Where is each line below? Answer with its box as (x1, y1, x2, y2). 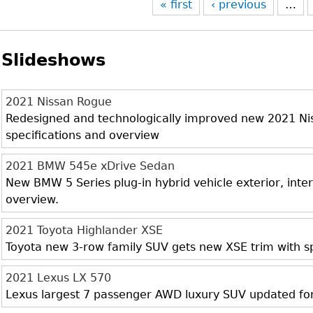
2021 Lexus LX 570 (6, 271, 112, 284)
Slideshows (1, 50, 106, 70)
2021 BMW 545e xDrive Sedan (6, 159, 175, 173)
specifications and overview (6, 129, 160, 142)
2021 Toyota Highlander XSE (6, 224, 163, 237)
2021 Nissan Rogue (6, 95, 112, 108)
